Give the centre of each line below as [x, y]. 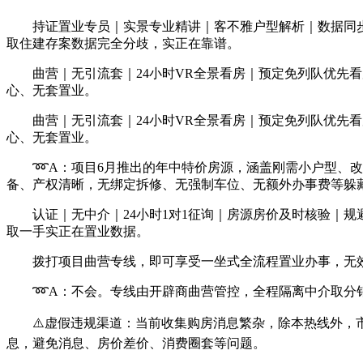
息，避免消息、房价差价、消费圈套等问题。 [136, 343]
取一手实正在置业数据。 [78, 231]
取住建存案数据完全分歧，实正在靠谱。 [123, 43]
